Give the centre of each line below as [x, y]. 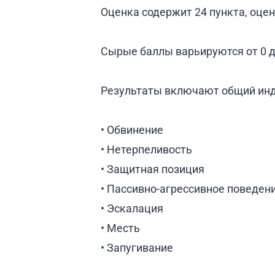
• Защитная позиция [153, 169]
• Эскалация [132, 208]
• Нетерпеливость [146, 149]
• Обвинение [132, 130]
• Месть [120, 228]
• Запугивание [137, 247]
